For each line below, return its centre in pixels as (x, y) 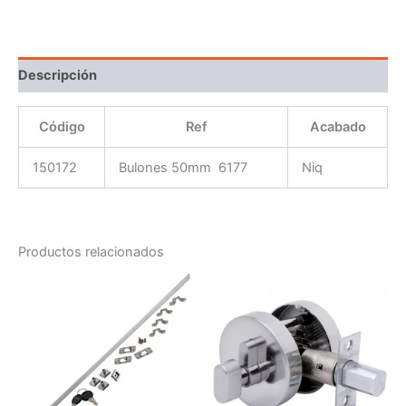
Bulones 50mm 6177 (183, 167)
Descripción (58, 75)
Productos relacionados (91, 251)
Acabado (338, 126)
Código (62, 126)
